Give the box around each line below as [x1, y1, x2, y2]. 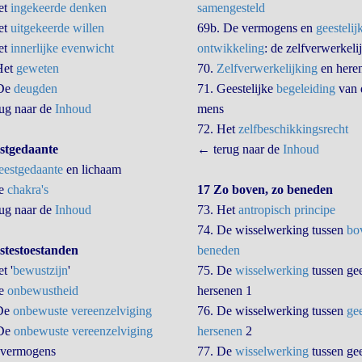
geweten [15, 61, 59, 75]
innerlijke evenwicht [10, 41, 114, 55]
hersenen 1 [196, 284, 252, 297]
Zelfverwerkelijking [216, 61, 318, 75]
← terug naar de [196, 142, 283, 156]
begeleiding [276, 82, 335, 95]
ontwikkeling [196, 41, 264, 55]
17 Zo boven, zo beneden [196, 183, 333, 196]
